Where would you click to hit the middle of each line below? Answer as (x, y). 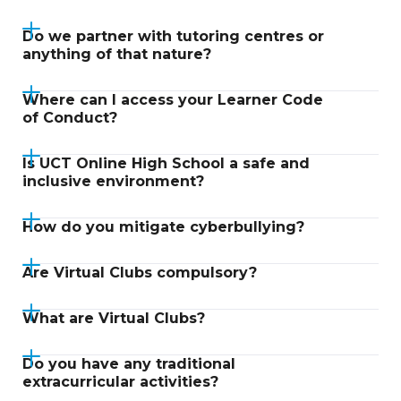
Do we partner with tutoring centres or (173, 36)
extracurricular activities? (120, 382)
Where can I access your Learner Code (173, 100)
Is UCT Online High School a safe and (166, 163)
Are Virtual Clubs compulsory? (140, 273)
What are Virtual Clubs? (114, 318)
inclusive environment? (113, 181)
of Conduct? (70, 118)
